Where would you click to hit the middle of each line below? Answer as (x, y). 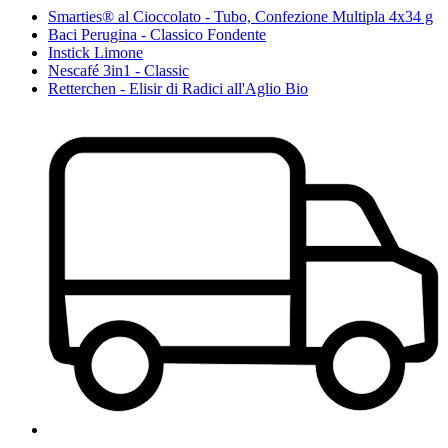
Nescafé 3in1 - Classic (118, 70)
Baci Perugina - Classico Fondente (157, 34)
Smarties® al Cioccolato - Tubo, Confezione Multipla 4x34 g (240, 16)
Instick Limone (95, 52)
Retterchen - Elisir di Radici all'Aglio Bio (178, 88)
